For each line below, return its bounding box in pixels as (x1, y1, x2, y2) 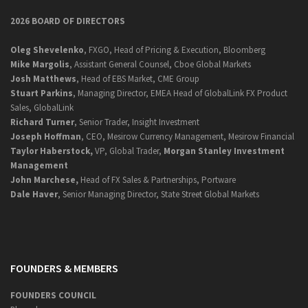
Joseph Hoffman (10, 131, 81, 142)
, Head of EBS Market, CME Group (76, 73, 199, 85)
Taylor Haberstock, (10, 145, 93, 157)
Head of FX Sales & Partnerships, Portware (80, 174, 236, 186)
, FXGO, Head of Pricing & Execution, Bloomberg (84, 44, 265, 56)
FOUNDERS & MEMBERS (10, 261, 118, 275)
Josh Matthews (10, 73, 76, 85)
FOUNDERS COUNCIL (10, 289, 96, 301)
